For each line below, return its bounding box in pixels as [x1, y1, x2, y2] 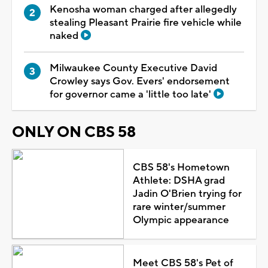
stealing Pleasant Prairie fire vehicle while [50, 16, 242, 29]
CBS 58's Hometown [132, 160, 230, 174]
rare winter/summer [132, 200, 226, 214]
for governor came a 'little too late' [50, 87, 214, 101]
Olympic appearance [132, 213, 229, 227]
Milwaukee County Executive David [50, 61, 217, 75]
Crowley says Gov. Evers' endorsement [50, 74, 230, 88]
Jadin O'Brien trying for [132, 187, 242, 200]
